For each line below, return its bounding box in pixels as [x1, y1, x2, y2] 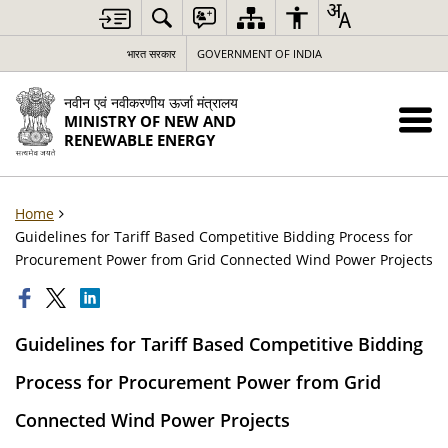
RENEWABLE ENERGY [63, 130, 215, 151]
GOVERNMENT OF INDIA [196, 46, 322, 61]
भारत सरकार [126, 46, 176, 61]
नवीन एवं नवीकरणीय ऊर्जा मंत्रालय [63, 93, 238, 112]
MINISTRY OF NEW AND [63, 111, 236, 132]
